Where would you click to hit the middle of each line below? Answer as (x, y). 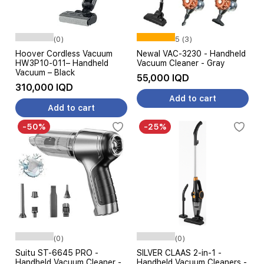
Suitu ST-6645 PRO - (57, 253)
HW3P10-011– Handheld (62, 63)
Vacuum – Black (45, 72)
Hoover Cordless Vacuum (64, 54)
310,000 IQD (44, 88)
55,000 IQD (163, 78)
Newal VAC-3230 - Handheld (191, 54)
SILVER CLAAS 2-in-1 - (179, 253)
